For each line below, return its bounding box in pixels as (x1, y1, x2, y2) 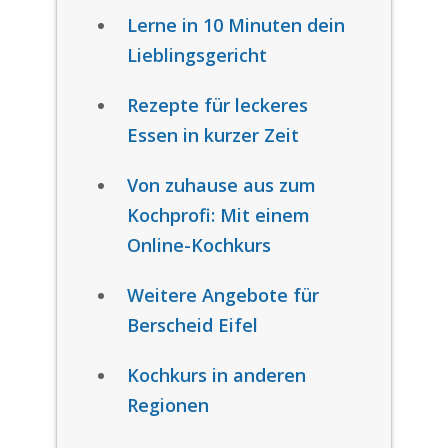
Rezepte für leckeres (126, 93, 308, 117)
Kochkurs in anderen (126, 363, 306, 387)
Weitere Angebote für (126, 283, 319, 307)
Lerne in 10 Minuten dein (126, 13, 345, 37)
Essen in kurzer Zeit (126, 123, 299, 147)
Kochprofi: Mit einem (126, 203, 310, 227)
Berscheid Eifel (126, 313, 258, 337)
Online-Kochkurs (126, 233, 271, 257)
